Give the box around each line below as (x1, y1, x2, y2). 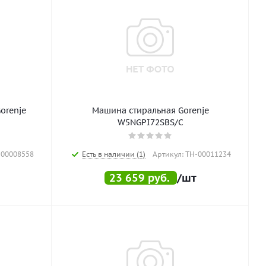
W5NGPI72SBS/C (117, 117, 183, 128)
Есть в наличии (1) (81, 150, 145, 159)
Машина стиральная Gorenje (91, 105, 209, 116)
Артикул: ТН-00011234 (152, 150, 231, 159)
